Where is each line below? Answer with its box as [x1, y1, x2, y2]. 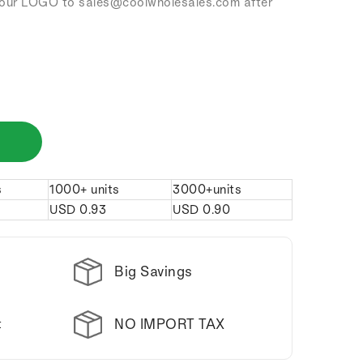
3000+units [173, 182, 241, 196]
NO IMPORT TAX [114, 315, 225, 331]
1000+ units [49, 182, 120, 196]
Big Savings [114, 263, 193, 279]
